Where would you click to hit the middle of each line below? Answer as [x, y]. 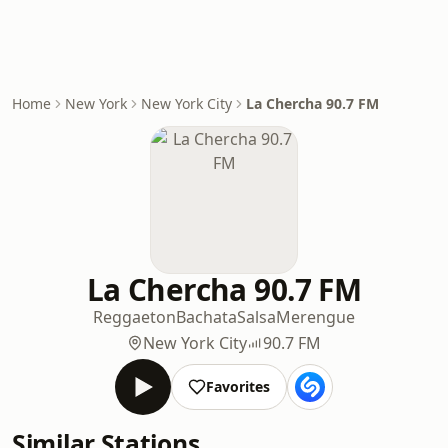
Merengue [315, 317]
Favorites [237, 386]
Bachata [206, 317]
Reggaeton [134, 317]
